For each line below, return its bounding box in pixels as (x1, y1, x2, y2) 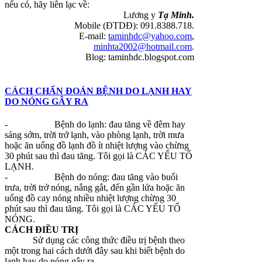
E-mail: (79, 31, 108, 42)
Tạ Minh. (158, 10, 194, 20)
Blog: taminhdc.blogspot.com (85, 52, 194, 63)
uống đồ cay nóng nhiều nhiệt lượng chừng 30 (5, 192, 176, 203)
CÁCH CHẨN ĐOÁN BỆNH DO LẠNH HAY (5, 85, 192, 96)
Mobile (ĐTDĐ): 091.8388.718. (74, 20, 194, 31)
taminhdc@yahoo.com (108, 31, 192, 42)
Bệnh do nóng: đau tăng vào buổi (54, 171, 178, 182)
